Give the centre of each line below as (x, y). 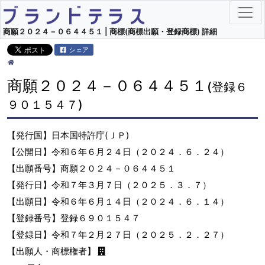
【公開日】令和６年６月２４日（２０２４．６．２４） (118, 152)
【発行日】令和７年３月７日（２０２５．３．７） (109, 185)
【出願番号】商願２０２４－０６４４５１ (91, 169)
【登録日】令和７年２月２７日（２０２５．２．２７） (118, 235)
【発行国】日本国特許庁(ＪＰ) (68, 135)
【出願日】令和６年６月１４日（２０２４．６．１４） (118, 202)
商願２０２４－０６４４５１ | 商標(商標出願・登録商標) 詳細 (110, 31)
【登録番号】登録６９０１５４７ (74, 218)
